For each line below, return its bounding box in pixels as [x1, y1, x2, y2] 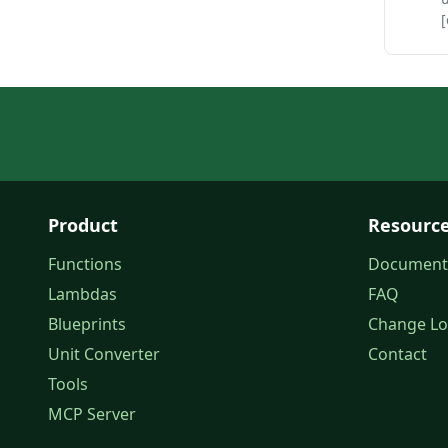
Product [48, 213, 118, 237]
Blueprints [48, 313, 126, 335]
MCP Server [48, 403, 136, 425]
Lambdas [48, 283, 117, 305]
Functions [48, 253, 122, 275]
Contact [368, 343, 427, 365]
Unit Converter [48, 343, 160, 365]
